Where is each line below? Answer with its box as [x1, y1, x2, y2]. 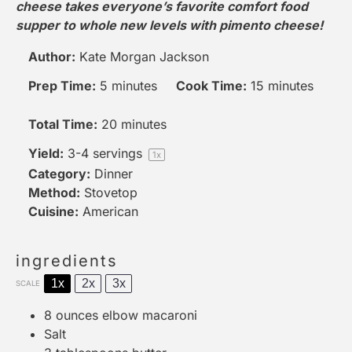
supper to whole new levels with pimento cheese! [16, 17, 323, 33]
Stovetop [84, 185, 137, 201]
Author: [28, 49, 75, 64]
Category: [28, 166, 90, 182]
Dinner [94, 166, 133, 182]
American [82, 203, 138, 220]
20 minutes [101, 116, 167, 133]
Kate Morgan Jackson [79, 49, 209, 64]
